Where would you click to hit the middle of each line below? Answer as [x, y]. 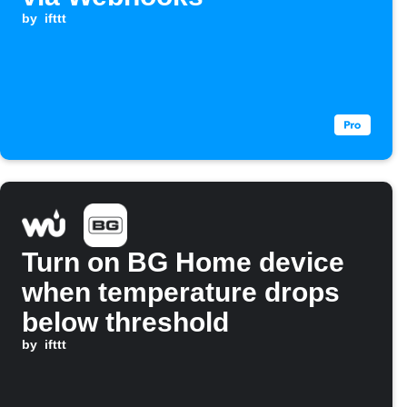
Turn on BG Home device [183, 262]
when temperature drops [181, 292]
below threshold [125, 322]
